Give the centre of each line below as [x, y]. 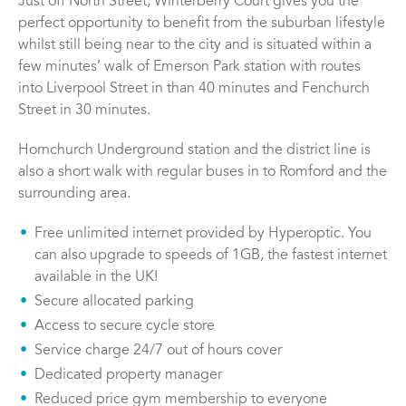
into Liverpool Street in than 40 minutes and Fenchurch [194, 89]
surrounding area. [74, 194]
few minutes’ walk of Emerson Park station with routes [189, 68]
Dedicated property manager [128, 376]
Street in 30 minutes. [84, 111]
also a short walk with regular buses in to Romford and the [203, 173]
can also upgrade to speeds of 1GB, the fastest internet [211, 256]
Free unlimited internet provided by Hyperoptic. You [203, 234]
